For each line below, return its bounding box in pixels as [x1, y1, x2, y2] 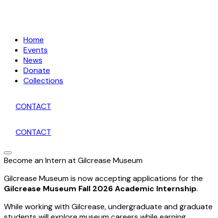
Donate [23, 65, 50, 75]
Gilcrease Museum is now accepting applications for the [4, 173, 203, 183]
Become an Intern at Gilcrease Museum [4, 155, 143, 165]
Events [23, 45, 48, 55]
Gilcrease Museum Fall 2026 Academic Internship [4, 183, 197, 194]
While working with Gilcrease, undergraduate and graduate [4, 201, 213, 212]
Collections [23, 75, 63, 86]
